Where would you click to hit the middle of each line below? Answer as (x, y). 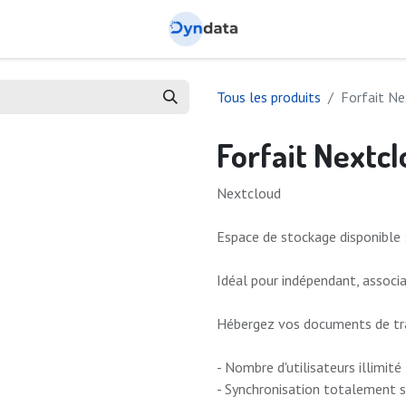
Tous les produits (269, 97)
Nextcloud (249, 193)
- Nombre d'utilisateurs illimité (309, 367)
